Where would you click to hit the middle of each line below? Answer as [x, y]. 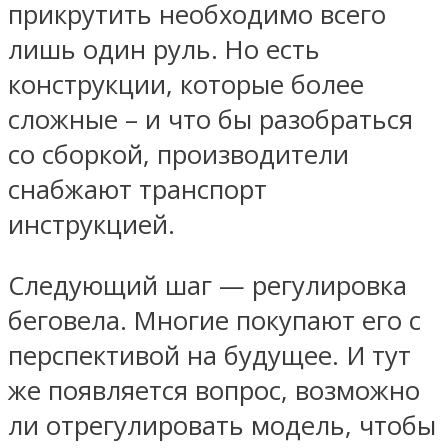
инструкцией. [91, 225]
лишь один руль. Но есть [164, 50]
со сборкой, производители [178, 155]
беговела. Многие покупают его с [214, 321]
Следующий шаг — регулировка [207, 286]
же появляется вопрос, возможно [214, 391]
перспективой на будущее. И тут [209, 356]
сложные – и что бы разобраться [210, 120]
